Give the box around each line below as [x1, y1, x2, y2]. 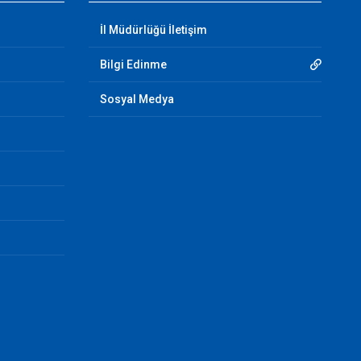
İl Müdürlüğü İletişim [99, 23, 207, 36]
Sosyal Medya [99, 93, 174, 106]
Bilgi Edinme [99, 58, 167, 71]
